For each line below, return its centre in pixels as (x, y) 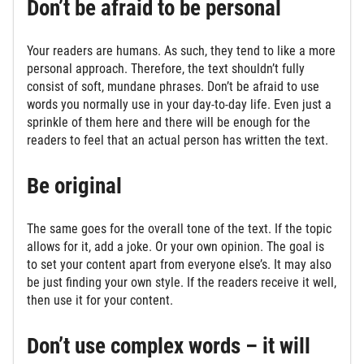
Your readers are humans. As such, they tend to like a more (181, 51)
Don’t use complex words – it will (169, 347)
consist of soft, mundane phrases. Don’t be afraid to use (173, 87)
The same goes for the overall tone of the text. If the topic (179, 229)
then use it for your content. (103, 301)
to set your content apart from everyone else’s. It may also (179, 265)
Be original (77, 186)
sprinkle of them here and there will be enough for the (169, 123)
